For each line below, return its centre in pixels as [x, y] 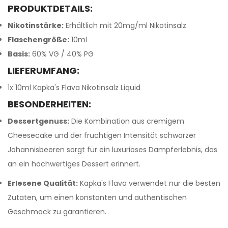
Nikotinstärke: [36, 25]
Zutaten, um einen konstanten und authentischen [97, 197]
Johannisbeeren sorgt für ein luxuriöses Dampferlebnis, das [112, 150]
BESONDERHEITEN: [49, 104]
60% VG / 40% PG [62, 54]
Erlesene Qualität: [43, 183]
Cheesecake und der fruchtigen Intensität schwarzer [102, 135]
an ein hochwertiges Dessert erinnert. [74, 164]
